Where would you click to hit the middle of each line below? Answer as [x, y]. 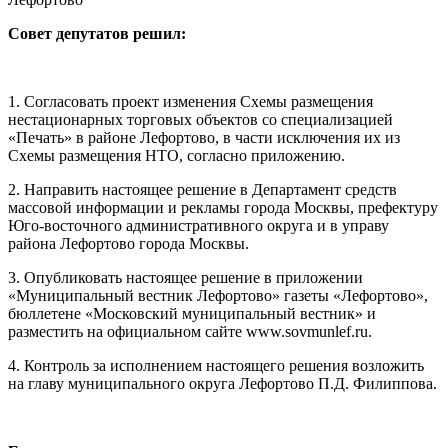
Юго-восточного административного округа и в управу [198, 225]
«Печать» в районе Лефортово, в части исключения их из [204, 137]
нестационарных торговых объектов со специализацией [200, 119]
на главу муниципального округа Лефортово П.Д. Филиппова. [222, 383]
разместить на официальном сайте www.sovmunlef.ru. [190, 331]
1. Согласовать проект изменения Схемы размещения [190, 101]
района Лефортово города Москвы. [128, 243]
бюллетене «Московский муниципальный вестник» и [192, 313]
